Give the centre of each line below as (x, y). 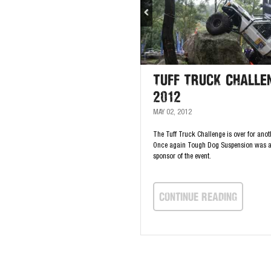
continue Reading (198, 196)
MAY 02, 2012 (172, 113)
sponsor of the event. (182, 157)
